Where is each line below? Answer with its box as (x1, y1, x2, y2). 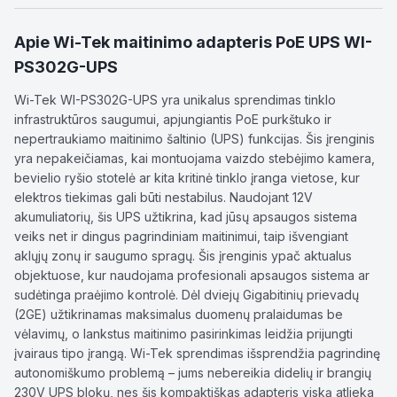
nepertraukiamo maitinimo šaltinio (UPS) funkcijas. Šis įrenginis (14, 131, 375, 146)
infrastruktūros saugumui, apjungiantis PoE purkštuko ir (14, 112, 331, 127)
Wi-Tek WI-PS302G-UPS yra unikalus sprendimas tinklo (14, 92, 336, 107)
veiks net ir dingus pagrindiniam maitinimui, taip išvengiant (14, 229, 348, 244)
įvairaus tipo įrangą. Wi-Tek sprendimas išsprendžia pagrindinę (14, 346, 380, 361)
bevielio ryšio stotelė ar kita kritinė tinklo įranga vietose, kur (14, 170, 360, 185)
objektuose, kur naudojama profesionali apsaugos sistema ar (14, 268, 370, 283)
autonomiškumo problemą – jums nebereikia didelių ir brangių (14, 365, 371, 380)
